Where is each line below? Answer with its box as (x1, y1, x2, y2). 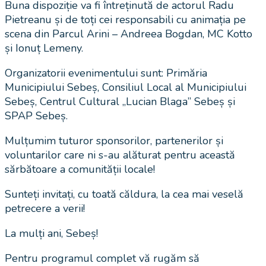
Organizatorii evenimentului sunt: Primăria (5, 65, 207, 80)
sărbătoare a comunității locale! (5, 161, 155, 176)
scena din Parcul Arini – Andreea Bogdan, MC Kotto (5, 26, 252, 41)
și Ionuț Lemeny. (5, 40, 83, 55)
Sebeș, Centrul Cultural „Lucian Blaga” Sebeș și (5, 94, 235, 109)
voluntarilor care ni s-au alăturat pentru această (5, 147, 235, 162)
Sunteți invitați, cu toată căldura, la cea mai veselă (5, 186, 243, 201)
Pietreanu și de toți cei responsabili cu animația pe (5, 12, 246, 27)
